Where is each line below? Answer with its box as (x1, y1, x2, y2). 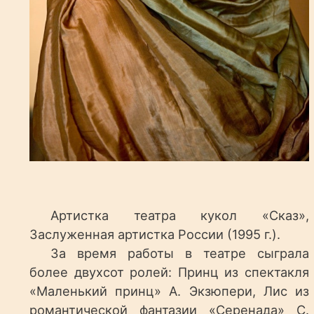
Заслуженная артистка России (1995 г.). (29, 226, 281, 243)
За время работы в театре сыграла (50, 245, 309, 261)
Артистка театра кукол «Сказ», (50, 207, 309, 224)
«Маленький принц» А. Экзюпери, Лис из (29, 283, 309, 299)
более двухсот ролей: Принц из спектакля (29, 264, 309, 280)
